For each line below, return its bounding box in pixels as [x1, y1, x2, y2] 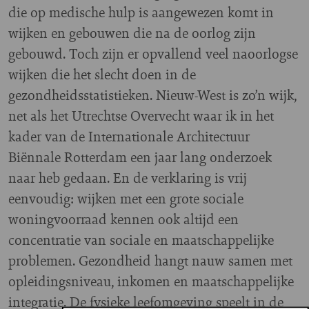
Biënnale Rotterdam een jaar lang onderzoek [8, 147, 272, 167]
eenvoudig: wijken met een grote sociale [8, 188, 243, 208]
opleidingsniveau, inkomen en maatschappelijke [8, 271, 294, 291]
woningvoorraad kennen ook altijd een [8, 209, 239, 229]
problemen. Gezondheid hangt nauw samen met [8, 250, 292, 270]
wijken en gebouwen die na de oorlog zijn [8, 23, 256, 43]
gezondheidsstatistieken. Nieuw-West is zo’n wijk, [8, 85, 297, 105]
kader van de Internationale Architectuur [8, 126, 250, 146]
